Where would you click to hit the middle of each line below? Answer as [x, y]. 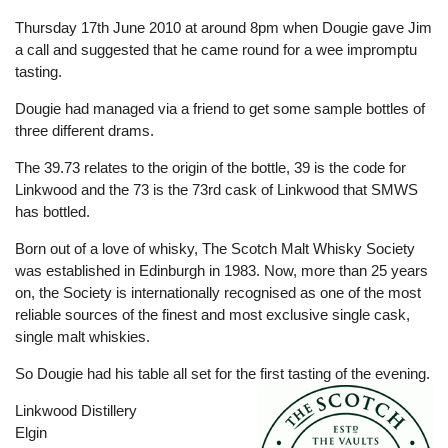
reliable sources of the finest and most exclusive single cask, [212, 314]
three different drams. [84, 130]
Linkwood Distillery [76, 410]
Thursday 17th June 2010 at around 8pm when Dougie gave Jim [223, 27]
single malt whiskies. [82, 336]
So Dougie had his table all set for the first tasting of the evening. [222, 373]
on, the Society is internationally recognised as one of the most [218, 292]
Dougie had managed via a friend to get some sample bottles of [220, 108]
